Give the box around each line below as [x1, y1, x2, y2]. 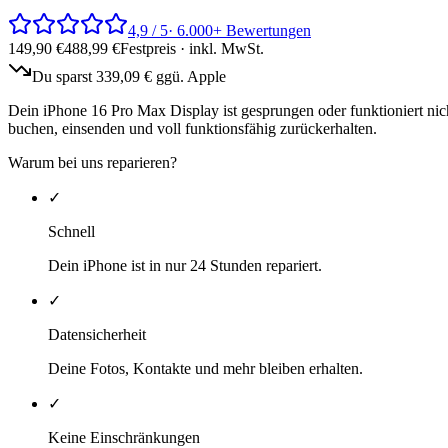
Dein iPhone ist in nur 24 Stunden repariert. [48, 256, 322, 274]
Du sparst [32, 67, 96, 85]
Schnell [48, 222, 95, 240]
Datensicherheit [48, 325, 146, 343]
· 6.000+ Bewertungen [168, 21, 311, 39]
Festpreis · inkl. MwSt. [120, 39, 264, 57]
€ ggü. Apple [140, 67, 226, 85]
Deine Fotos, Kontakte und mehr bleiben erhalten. [48, 359, 363, 377]
